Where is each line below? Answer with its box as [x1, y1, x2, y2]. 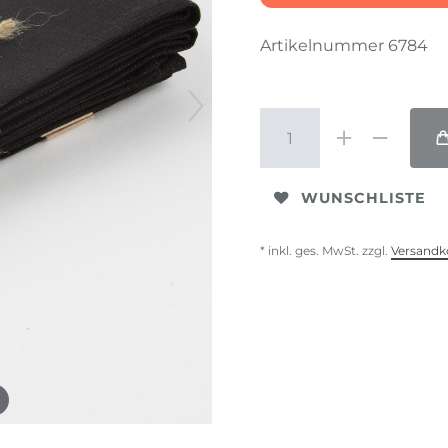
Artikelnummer [260, 36, 388, 56]
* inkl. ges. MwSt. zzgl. [260, 243, 391, 259]
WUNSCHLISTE [301, 188, 426, 207]
